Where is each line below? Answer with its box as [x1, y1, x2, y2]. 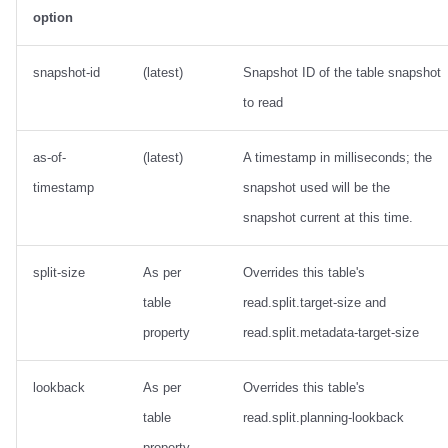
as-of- [33, 149, 66, 165]
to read [243, 94, 283, 110]
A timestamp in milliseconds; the [243, 149, 432, 165]
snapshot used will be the [243, 179, 390, 195]
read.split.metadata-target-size [243, 324, 419, 340]
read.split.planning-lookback [243, 409, 404, 425]
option [33, 9, 73, 25]
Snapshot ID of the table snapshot [243, 64, 441, 80]
